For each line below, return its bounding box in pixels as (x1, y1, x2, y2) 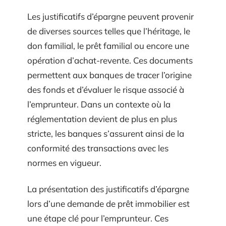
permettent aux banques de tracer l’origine (27, 70, 192, 80)
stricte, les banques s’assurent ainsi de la (27, 128, 184, 139)
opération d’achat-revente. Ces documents (27, 55, 193, 66)
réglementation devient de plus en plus (27, 114, 177, 124)
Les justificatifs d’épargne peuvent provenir (27, 11, 194, 22)
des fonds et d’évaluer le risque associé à (27, 84, 184, 95)
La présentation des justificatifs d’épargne (27, 183, 189, 194)
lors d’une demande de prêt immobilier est (27, 198, 190, 209)
